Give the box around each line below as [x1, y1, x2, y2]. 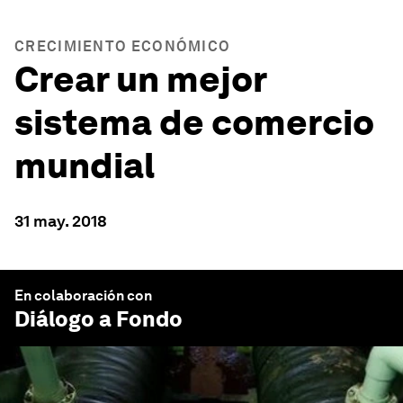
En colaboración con [14, 287, 152, 304]
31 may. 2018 [14, 211, 107, 230]
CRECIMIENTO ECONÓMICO [14, 38, 231, 55]
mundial [14, 144, 155, 187]
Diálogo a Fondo [14, 306, 183, 332]
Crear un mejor [14, 58, 266, 101]
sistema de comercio [14, 101, 374, 144]
